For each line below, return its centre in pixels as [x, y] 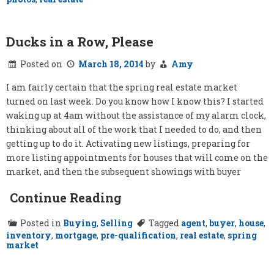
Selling [117, 223]
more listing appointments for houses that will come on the [137, 158]
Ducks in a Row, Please [80, 41]
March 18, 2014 [111, 64]
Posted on [42, 64]
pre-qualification [138, 235]
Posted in [42, 223]
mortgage [76, 235]
